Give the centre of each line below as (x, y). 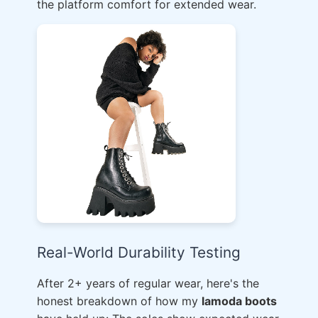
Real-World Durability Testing (139, 252)
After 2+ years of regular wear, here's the (148, 283)
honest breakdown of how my (119, 301)
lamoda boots (239, 301)
